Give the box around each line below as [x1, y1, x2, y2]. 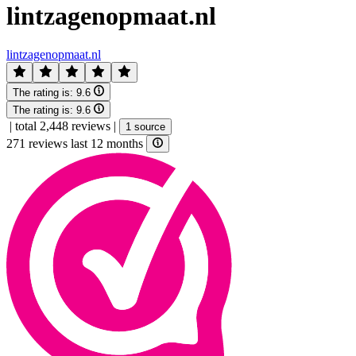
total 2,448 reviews [15, 118, 110, 133]
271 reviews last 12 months [6, 137, 146, 151]
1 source [126, 120, 165, 133]
